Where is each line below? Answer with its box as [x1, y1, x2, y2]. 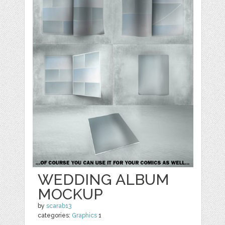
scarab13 [46, 202, 72, 210]
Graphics [72, 212, 97, 219]
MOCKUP [38, 185, 103, 203]
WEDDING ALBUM [38, 171, 170, 189]
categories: [38, 212, 72, 219]
